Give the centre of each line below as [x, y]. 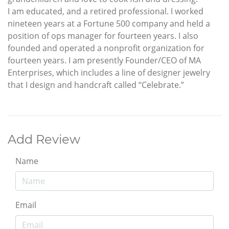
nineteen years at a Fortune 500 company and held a [109, 24]
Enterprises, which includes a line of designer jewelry [109, 73]
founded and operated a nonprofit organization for [106, 48]
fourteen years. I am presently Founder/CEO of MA [104, 61]
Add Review [44, 140]
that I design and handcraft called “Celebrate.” [96, 85]
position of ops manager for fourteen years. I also [103, 36]
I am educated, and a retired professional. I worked [106, 12]
